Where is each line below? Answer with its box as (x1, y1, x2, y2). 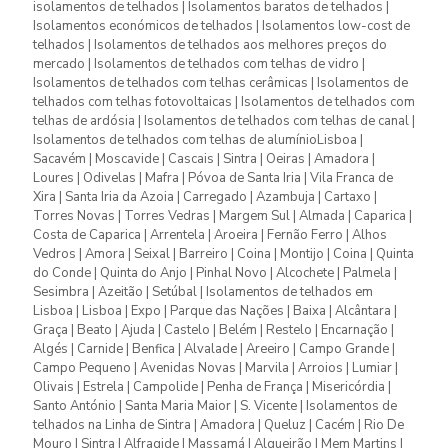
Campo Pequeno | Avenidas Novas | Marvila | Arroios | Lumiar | (33, 359, 398, 378)
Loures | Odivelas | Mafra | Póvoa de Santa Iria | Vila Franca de (33, 169, 393, 188)
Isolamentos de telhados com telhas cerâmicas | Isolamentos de (33, 74, 408, 93)
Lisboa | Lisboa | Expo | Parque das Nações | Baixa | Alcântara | (33, 302, 397, 321)
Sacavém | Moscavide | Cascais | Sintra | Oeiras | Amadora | (33, 150, 375, 169)
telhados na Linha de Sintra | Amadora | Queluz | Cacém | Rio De (33, 416, 404, 435)
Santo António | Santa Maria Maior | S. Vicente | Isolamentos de (33, 397, 397, 416)
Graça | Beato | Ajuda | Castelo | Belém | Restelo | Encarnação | (33, 321, 394, 340)
